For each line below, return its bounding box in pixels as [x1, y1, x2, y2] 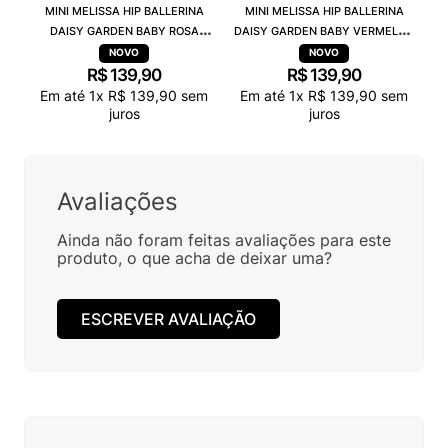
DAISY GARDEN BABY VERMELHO [234, 24, 414, 39]
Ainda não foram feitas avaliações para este [57, 230, 391, 251]
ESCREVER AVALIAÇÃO [81, 308, 256, 329]
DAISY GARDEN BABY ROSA [49, 24, 199, 39]
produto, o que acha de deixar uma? [57, 248, 332, 269]
